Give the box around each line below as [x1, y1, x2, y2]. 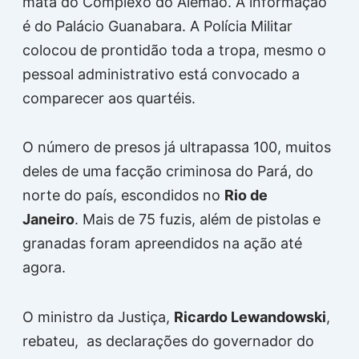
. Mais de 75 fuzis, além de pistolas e [74, 211, 321, 228]
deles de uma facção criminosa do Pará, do [22, 163, 313, 179]
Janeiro [22, 211, 75, 228]
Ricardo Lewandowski [173, 308, 326, 325]
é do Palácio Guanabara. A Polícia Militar [22, 17, 292, 34]
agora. [22, 259, 66, 276]
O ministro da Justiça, [22, 308, 174, 325]
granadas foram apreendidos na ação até [22, 235, 302, 252]
